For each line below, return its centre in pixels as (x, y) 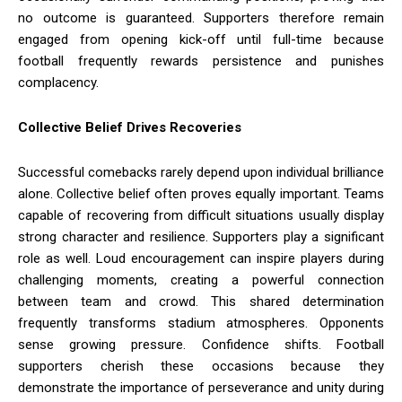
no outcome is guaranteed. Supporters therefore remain (201, 17)
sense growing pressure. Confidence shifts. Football (201, 344)
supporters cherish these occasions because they (201, 366)
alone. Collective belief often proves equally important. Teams (201, 193)
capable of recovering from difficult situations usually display (201, 215)
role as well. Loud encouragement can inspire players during (201, 258)
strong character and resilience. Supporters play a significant (201, 236)
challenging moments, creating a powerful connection (201, 280)
